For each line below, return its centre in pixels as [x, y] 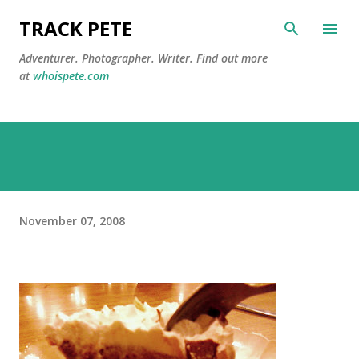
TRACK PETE [76, 28]
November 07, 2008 [72, 220]
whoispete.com [71, 76]
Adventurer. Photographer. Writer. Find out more [143, 58]
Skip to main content [179, 20]
